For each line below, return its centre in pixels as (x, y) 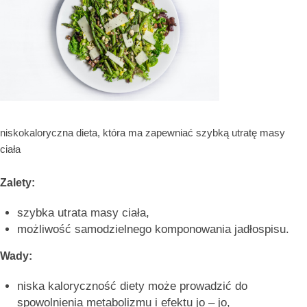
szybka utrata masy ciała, (83, 212)
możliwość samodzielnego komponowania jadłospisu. (153, 229)
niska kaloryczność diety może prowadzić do (132, 286)
